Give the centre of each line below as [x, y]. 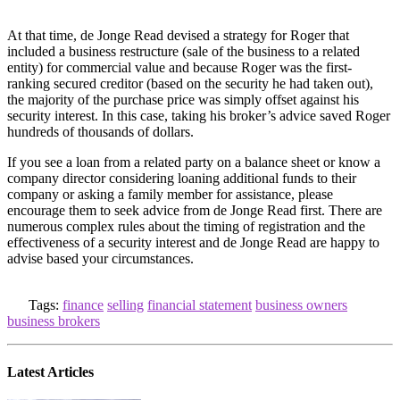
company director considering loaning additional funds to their [182, 178]
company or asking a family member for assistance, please [170, 194]
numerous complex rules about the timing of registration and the [186, 226]
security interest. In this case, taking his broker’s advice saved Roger [199, 115]
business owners [301, 304]
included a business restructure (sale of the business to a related [183, 51]
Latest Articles [50, 371]
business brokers [54, 321]
